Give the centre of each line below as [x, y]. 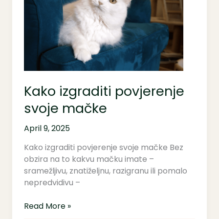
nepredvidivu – [52, 183]
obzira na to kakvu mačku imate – [89, 159]
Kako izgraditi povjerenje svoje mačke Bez [103, 148]
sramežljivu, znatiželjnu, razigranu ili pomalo [105, 171]
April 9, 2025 [47, 129]
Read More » [47, 206]
